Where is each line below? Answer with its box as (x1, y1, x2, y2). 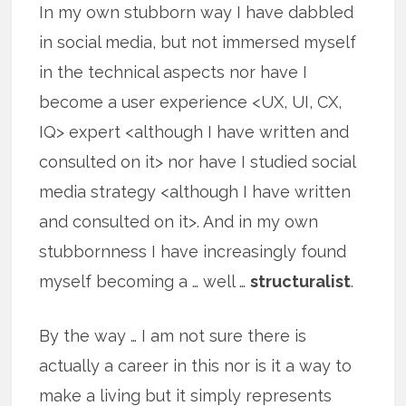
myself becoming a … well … (39, 271, 251, 291)
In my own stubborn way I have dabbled (39, 2, 354, 22)
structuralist (250, 271, 352, 291)
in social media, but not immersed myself (39, 32, 357, 52)
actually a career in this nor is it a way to (39, 355, 353, 375)
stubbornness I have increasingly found (39, 241, 347, 261)
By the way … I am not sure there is (39, 325, 307, 345)
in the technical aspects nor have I (39, 62, 308, 82)
